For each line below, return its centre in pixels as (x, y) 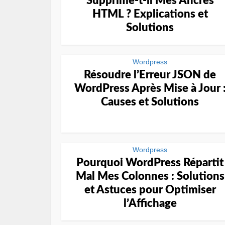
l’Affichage (150, 203)
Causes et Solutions (150, 102)
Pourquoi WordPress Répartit (150, 163)
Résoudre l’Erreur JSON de (150, 75)
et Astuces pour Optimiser (150, 190)
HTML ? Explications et (150, 14)
